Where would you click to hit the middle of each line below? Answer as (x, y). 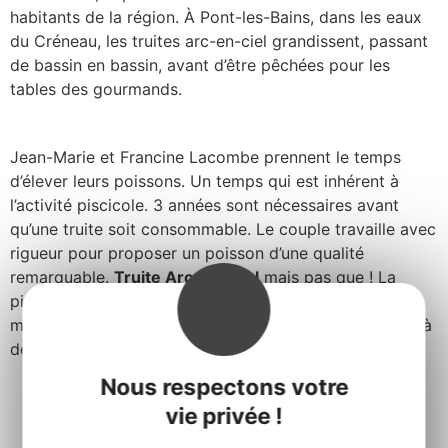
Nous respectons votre (224, 387)
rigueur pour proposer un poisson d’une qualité (187, 253)
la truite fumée (308, 301)
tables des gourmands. (96, 89)
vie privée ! (224, 416)
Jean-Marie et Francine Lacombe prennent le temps (205, 157)
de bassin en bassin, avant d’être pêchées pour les (200, 65)
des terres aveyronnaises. (106, 349)
